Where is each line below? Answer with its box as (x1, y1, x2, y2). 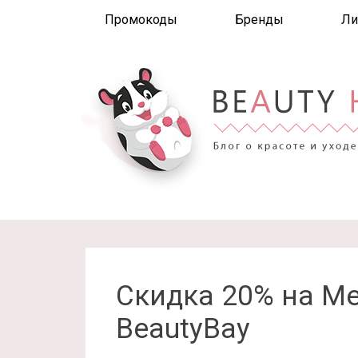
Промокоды (105, 12, 177, 27)
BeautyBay (116, 312, 250, 345)
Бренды (235, 12, 284, 27)
